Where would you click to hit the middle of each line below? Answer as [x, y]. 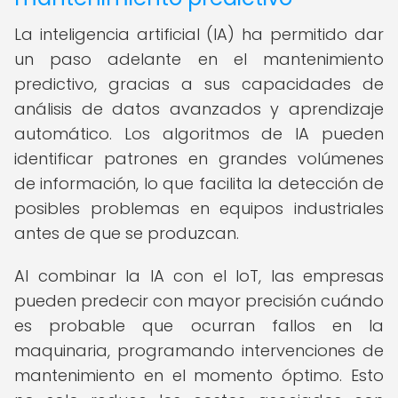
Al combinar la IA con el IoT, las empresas [199, 276]
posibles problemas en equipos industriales [199, 208]
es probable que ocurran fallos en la [199, 326]
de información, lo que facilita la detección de [199, 183]
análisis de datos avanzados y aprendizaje [199, 109]
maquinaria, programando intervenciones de [199, 350]
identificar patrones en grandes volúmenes [199, 159]
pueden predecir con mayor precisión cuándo [199, 301]
